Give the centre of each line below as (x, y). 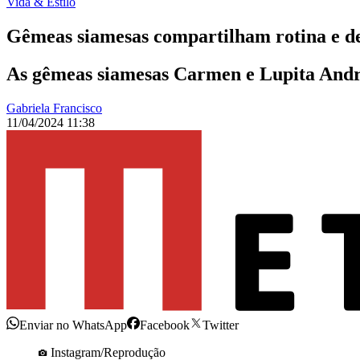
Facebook (165, 325)
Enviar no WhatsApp (73, 325)
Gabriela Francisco (54, 108)
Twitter (221, 325)
